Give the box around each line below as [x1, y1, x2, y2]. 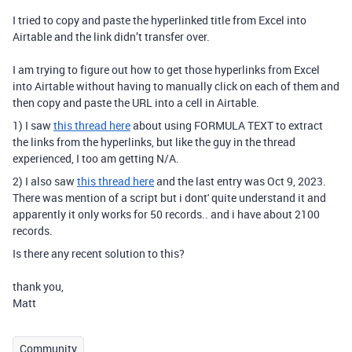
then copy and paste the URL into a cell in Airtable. [13, 95, 259, 110]
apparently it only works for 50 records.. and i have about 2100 [13, 207, 320, 222]
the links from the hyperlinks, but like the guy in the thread [13, 134, 295, 149]
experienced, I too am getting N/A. [13, 151, 179, 166]
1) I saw [13, 118, 53, 133]
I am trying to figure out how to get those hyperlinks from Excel [13, 62, 320, 77]
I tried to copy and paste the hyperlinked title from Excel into [13, 13, 306, 27]
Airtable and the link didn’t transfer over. [13, 29, 210, 44]
